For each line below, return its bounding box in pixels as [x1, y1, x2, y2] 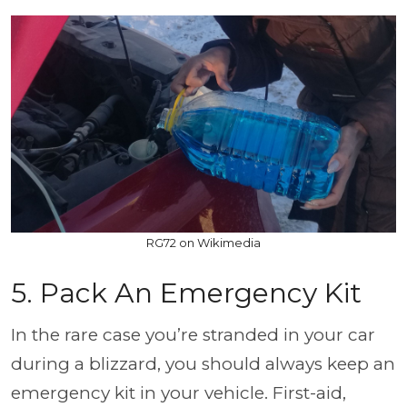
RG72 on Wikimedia [146, 234, 261, 250]
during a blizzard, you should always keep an [11, 352, 395, 374]
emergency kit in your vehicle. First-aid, [11, 382, 346, 403]
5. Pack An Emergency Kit [11, 275, 362, 310]
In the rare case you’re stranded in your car [11, 323, 375, 345]
